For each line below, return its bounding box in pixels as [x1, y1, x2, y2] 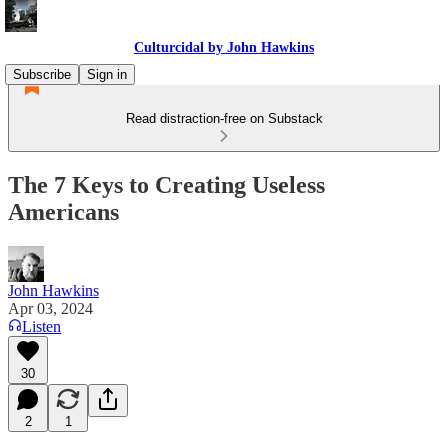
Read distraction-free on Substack [125, 111, 323, 126]
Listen [22, 317, 61, 335]
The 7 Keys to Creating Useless [8, 171, 325, 198]
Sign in [87, 67, 127, 82]
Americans [8, 198, 119, 225]
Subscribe [13, 67, 71, 82]
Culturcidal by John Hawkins [134, 40, 314, 55]
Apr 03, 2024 [8, 299, 93, 317]
